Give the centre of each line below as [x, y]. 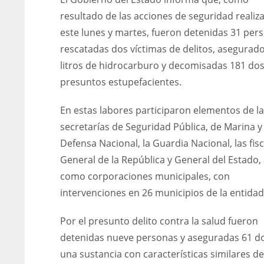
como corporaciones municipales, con [145, 176]
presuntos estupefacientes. [121, 82]
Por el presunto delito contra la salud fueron [159, 221]
